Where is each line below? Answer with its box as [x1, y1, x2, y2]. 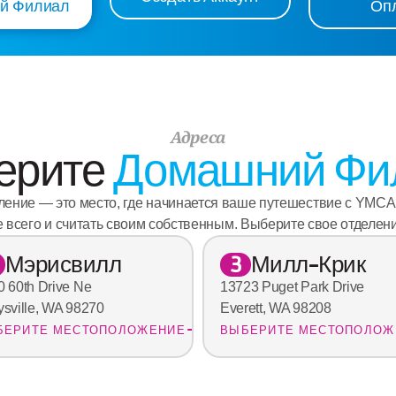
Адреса [171, 126, 225, 148]
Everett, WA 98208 [219, 301, 331, 316]
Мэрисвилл [4, 249, 122, 279]
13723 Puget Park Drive [219, 279, 364, 295]
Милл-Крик [250, 249, 366, 279]
